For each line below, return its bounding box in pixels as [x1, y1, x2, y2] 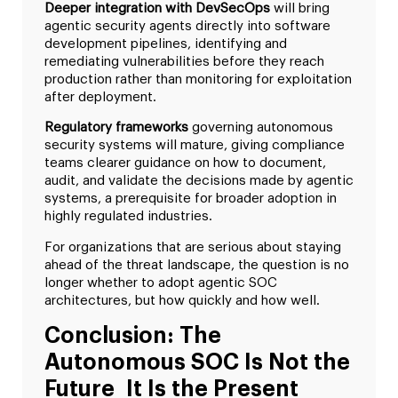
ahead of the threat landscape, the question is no [44, 258, 349, 272]
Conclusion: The [44, 324, 221, 347]
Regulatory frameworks [44, 121, 188, 135]
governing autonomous [188, 121, 333, 135]
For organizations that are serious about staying [44, 240, 341, 254]
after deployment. [44, 91, 156, 105]
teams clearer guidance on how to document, [44, 156, 326, 171]
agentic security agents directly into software [44, 20, 330, 34]
